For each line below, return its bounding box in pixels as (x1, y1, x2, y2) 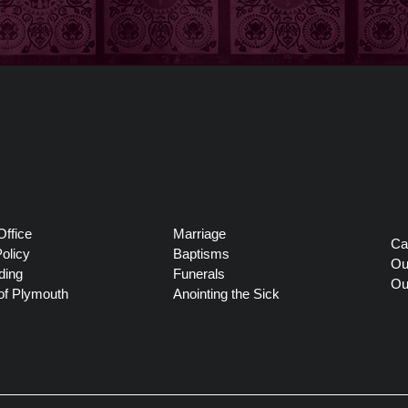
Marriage (172, 226, 226, 242)
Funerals (172, 266, 225, 282)
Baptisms (172, 246, 229, 262)
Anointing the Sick (172, 286, 280, 302)
